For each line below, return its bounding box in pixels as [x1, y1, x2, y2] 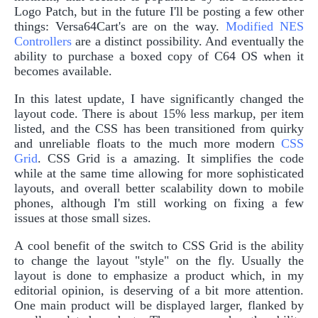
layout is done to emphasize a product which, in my [14, 268, 304, 283]
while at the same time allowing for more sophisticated [14, 165, 304, 180]
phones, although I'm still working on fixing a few [14, 195, 304, 210]
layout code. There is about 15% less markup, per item [14, 106, 304, 121]
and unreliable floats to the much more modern [14, 136, 281, 150]
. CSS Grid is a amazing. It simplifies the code [38, 150, 304, 165]
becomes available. [14, 63, 112, 78]
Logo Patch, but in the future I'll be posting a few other [14, 4, 304, 18]
